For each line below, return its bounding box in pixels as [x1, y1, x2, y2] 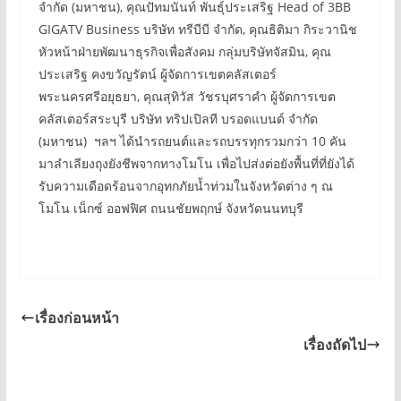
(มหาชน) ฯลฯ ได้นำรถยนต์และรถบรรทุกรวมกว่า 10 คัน [38, 132, 346, 149]
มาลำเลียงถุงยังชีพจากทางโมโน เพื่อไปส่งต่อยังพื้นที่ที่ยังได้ [38, 155, 354, 172]
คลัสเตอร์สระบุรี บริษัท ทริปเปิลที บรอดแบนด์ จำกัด [38, 110, 318, 127]
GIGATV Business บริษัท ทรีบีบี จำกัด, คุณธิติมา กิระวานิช [38, 21, 357, 38]
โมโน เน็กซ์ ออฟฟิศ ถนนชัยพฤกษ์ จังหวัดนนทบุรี [38, 200, 303, 217]
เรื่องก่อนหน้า [34, 308, 119, 328]
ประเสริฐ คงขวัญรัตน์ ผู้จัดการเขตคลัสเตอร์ [38, 65, 277, 82]
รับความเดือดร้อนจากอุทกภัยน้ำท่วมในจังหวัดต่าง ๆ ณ [38, 177, 333, 194]
